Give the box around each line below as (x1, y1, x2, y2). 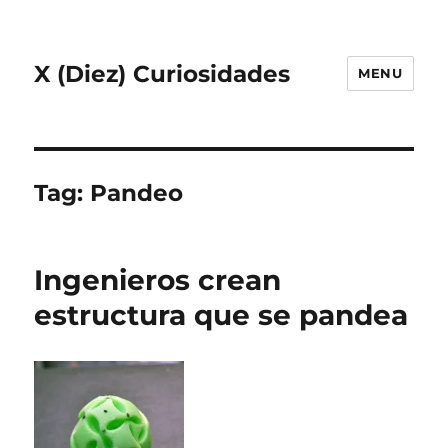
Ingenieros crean (34, 263, 282, 297)
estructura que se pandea (34, 298, 409, 332)
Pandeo (90, 179, 184, 207)
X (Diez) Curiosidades (34, 59, 291, 88)
